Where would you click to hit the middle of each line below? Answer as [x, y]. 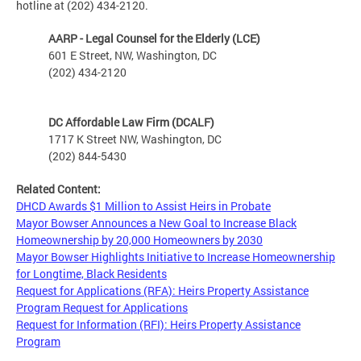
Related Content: [60, 189]
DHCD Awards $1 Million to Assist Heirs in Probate [143, 206]
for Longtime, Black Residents [91, 274]
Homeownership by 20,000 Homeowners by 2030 [139, 240]
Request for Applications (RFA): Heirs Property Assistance [162, 291]
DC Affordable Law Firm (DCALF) [134, 122]
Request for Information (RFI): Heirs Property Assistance [158, 325]
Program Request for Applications [102, 308]
